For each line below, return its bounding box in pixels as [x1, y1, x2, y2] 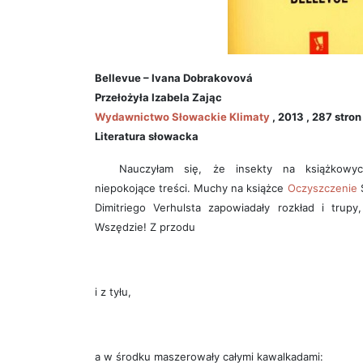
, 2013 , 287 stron [270, 110, 361, 124]
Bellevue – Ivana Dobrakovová [95, 71, 253, 85]
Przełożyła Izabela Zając [95, 91, 222, 105]
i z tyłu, [95, 285, 131, 299]
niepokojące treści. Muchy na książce [95, 181, 288, 195]
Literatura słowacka [95, 130, 199, 143]
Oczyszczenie [287, 181, 357, 195]
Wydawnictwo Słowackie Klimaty [95, 110, 270, 124]
